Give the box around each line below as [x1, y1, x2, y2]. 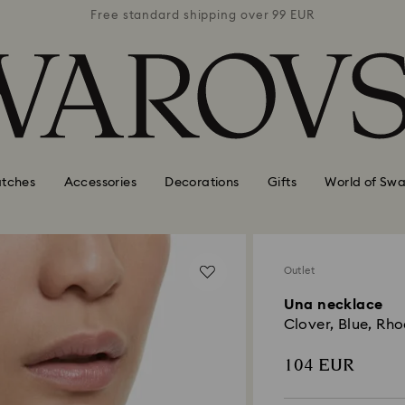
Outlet [283, 266, 315, 276]
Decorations [165, 175, 240, 189]
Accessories [63, 175, 137, 189]
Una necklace [283, 297, 383, 312]
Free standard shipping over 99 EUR [90, 9, 315, 22]
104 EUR [283, 353, 354, 378]
